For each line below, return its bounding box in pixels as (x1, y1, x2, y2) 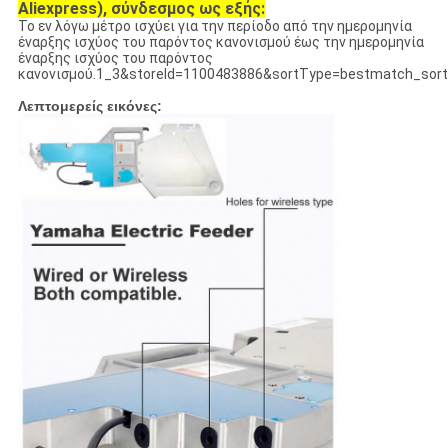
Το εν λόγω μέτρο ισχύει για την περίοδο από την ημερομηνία (17, 18, 412, 35)
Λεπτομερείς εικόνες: (17, 98, 162, 115)
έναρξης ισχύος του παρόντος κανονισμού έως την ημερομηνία (17, 34, 424, 51)
